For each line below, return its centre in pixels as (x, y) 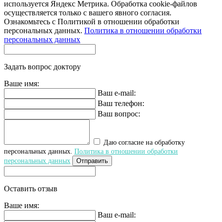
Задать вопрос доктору (42, 66)
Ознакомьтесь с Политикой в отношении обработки (92, 21)
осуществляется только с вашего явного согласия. (88, 12)
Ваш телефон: (121, 103)
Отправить (92, 161)
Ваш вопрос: (119, 113)
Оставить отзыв (31, 188)
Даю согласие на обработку (143, 142)
